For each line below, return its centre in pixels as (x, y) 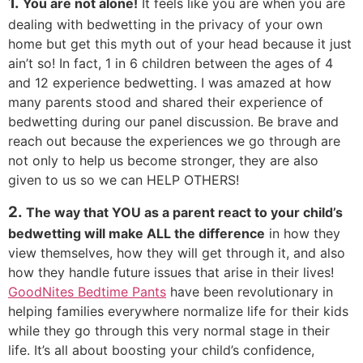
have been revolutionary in (250, 292)
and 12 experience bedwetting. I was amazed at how (170, 82)
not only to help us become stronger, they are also (163, 160)
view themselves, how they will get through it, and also (177, 253)
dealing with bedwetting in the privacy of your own (165, 24)
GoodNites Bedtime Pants (87, 292)
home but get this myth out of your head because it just (180, 43)
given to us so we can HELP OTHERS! (124, 179)
